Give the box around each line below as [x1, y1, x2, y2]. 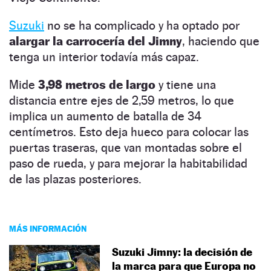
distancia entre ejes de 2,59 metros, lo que [9, 93, 234, 108]
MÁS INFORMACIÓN [9, 223, 87, 233]
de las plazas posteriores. [9, 171, 142, 186]
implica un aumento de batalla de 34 [9, 108, 201, 123]
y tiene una [155, 77, 216, 92]
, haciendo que [182, 33, 260, 48]
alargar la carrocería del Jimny [9, 33, 182, 48]
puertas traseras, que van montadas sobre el [9, 140, 242, 155]
